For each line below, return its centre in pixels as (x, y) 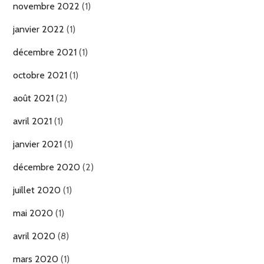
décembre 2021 (45, 52)
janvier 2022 (39, 29)
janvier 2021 (37, 144)
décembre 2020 (47, 167)
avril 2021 (32, 121)
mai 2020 (33, 213)
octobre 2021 (40, 75)
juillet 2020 (37, 190)
